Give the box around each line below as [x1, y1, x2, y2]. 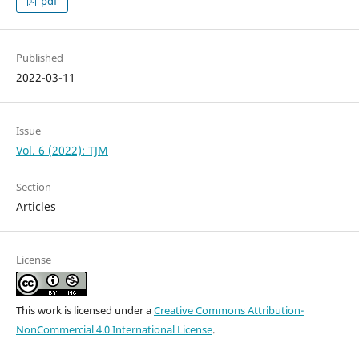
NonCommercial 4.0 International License [15, 322, 212, 337]
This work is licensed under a [15, 303, 154, 318]
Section [15, 179, 51, 195]
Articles [15, 199, 56, 215]
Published [15, 50, 63, 66]
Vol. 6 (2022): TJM [15, 143, 108, 159]
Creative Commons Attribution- [153, 303, 304, 318]
